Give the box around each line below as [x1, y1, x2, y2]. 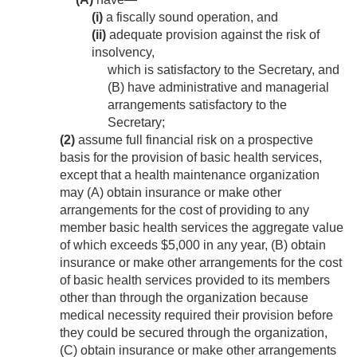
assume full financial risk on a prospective [75, 133, 313, 147]
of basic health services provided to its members [60, 273, 330, 288]
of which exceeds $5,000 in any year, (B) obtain [60, 238, 326, 253]
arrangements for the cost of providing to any [60, 203, 309, 218]
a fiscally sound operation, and [103, 10, 278, 25]
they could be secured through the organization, [60, 326, 328, 340]
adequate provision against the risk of [106, 28, 320, 42]
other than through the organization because [60, 291, 308, 305]
